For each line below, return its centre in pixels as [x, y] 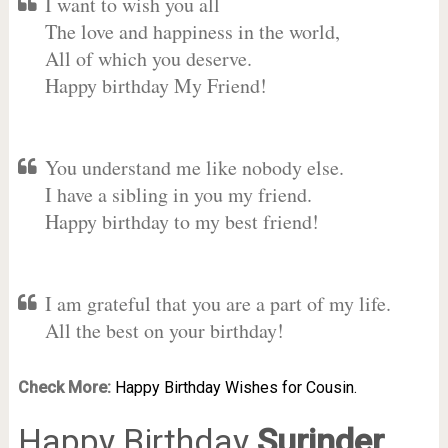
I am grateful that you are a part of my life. [217, 303]
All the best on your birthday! [164, 330]
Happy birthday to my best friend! [181, 221]
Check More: [64, 387]
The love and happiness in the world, [192, 31]
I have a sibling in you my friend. [178, 194]
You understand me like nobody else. [194, 167]
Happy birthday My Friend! [155, 85]
